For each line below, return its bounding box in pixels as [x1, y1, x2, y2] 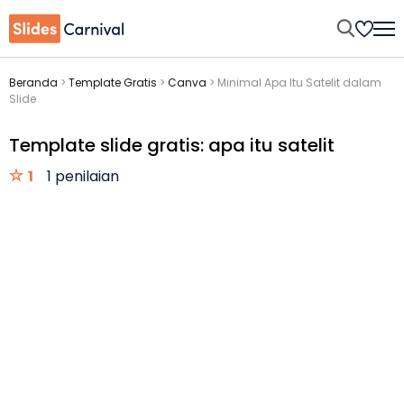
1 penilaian [47, 166, 119, 187]
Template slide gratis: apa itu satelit [9, 133, 335, 158]
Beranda [9, 75, 58, 90]
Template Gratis [69, 75, 157, 90]
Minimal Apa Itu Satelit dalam [217, 75, 381, 90]
